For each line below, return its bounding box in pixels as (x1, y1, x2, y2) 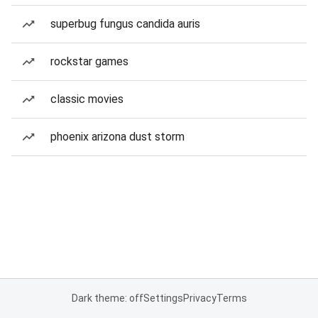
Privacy (182, 292, 216, 304)
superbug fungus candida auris (50, 17, 200, 31)
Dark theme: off (71, 292, 143, 304)
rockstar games (50, 55, 128, 68)
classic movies (50, 92, 124, 106)
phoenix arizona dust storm (50, 130, 185, 143)
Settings (143, 292, 183, 304)
